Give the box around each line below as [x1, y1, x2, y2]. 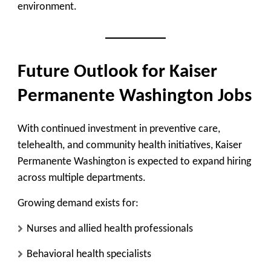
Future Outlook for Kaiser [18, 63, 217, 82]
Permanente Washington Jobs [18, 87, 252, 106]
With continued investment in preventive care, [18, 123, 220, 135]
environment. [18, 1, 77, 13]
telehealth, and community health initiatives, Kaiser [18, 140, 242, 152]
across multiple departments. [18, 172, 146, 184]
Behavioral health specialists [27, 249, 151, 261]
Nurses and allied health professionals [27, 223, 193, 235]
